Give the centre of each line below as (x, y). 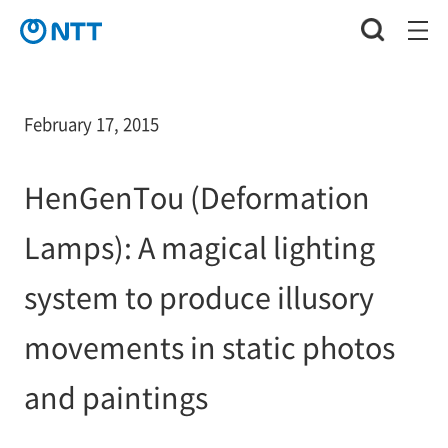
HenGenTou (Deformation (196, 196)
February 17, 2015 (91, 123)
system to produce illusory (198, 296)
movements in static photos (209, 346)
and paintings (115, 396)
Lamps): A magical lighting (199, 246)
